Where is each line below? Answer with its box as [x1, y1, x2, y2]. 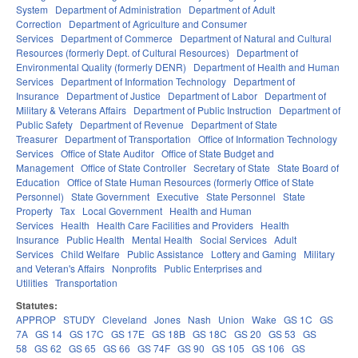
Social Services [200, 233, 267, 247]
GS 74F [137, 341, 170, 356]
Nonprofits [112, 261, 157, 276]
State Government [71, 189, 149, 204]
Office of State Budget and [161, 146, 274, 161]
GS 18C [193, 327, 227, 341]
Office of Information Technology [198, 132, 337, 146]
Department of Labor [168, 89, 257, 103]
